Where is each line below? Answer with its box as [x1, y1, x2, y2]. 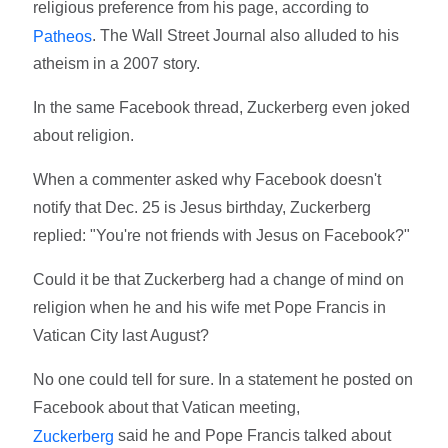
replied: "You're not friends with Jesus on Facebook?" [33, 227, 411, 245]
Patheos [33, 27, 93, 45]
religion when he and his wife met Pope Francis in [33, 299, 387, 317]
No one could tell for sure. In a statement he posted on [33, 371, 414, 389]
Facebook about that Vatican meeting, [33, 399, 301, 417]
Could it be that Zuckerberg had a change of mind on [33, 271, 405, 289]
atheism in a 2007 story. [33, 55, 201, 73]
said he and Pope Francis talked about [114, 427, 392, 445]
